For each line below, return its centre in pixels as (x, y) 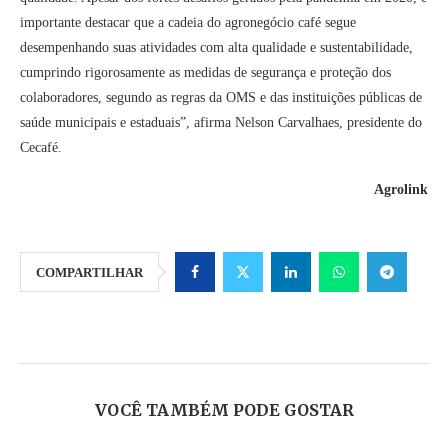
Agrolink (401, 190)
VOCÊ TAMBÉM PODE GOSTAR (224, 410)
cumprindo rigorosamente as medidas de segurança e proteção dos (205, 73)
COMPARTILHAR (89, 273)
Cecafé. (41, 148)
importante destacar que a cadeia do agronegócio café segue (188, 23)
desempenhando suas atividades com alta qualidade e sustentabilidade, (216, 48)
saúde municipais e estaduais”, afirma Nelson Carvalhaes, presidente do (221, 123)
